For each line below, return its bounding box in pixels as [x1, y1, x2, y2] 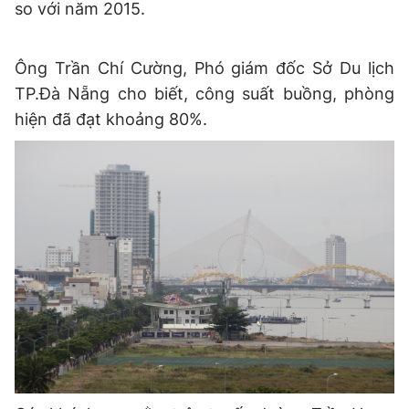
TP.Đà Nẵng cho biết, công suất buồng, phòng [15, 84, 394, 104]
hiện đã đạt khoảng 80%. [15, 110, 207, 130]
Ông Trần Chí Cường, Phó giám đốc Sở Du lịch [15, 58, 394, 79]
